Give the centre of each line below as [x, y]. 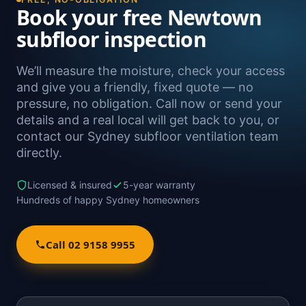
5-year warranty [159, 184]
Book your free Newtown [139, 17]
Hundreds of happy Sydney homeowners [108, 199]
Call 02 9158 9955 [91, 244]
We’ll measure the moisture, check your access [151, 70]
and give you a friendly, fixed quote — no [135, 87]
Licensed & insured [70, 184]
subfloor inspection [111, 39]
